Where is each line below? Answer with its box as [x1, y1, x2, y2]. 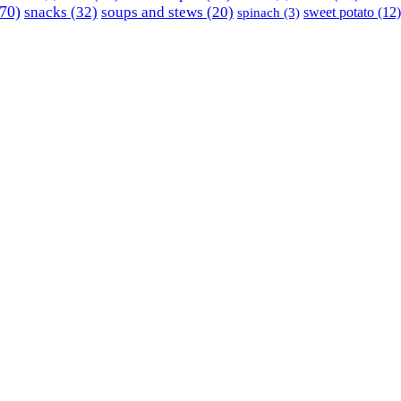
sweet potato [303, 4, 374, 20]
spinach [237, 4, 280, 20]
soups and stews [101, 3, 203, 21]
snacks [24, 3, 67, 21]
